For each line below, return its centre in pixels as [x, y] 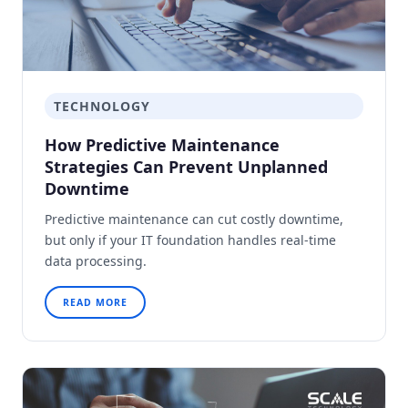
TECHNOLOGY [102, 106]
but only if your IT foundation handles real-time [190, 240]
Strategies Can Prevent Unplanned [186, 166]
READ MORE [95, 302]
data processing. [96, 260]
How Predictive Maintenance [162, 144]
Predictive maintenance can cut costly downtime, [194, 219]
